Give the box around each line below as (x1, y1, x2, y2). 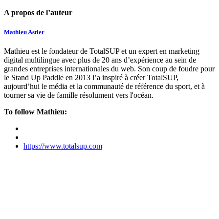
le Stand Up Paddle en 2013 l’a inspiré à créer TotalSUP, (4, 73, 178, 82)
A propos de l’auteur (4, 8, 72, 17)
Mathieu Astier (4, 28, 44, 36)
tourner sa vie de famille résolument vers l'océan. (4, 90, 153, 99)
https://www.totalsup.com (23, 141, 102, 150)
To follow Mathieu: (4, 107, 67, 116)
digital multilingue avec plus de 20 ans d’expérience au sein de (4, 55, 196, 64)
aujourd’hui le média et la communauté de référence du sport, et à (4, 82, 205, 90)
